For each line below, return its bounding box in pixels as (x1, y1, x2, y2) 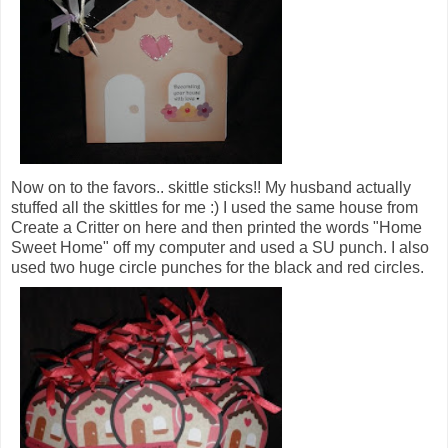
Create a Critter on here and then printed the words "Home (11, 219, 422, 237)
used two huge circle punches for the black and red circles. (11, 259, 424, 277)
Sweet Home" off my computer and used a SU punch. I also (11, 239, 429, 257)
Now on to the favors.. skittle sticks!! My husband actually (11, 179, 411, 197)
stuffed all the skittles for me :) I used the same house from (11, 199, 418, 217)
